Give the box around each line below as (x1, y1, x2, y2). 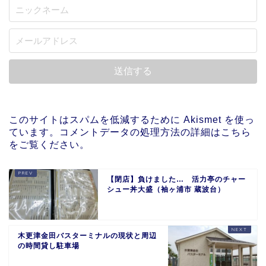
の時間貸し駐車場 (18, 242, 80, 251)
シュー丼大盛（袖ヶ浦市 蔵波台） (107, 185, 225, 194)
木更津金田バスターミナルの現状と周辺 (18, 232, 157, 240)
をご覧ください (9, 140, 80, 150)
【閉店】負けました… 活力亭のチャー (107, 175, 246, 184)
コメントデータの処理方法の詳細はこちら (59, 127, 251, 138)
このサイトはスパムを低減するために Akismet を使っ (9, 115, 255, 125)
